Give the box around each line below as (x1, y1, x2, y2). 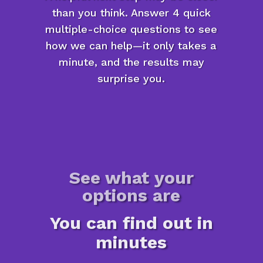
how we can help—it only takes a (46, 39, 217, 52)
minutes (96, 232, 167, 253)
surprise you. (97, 72, 166, 85)
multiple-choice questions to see (45, 23, 218, 36)
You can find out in (49, 213, 213, 234)
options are (82, 185, 181, 206)
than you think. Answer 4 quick (52, 6, 211, 19)
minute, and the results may (58, 56, 204, 69)
